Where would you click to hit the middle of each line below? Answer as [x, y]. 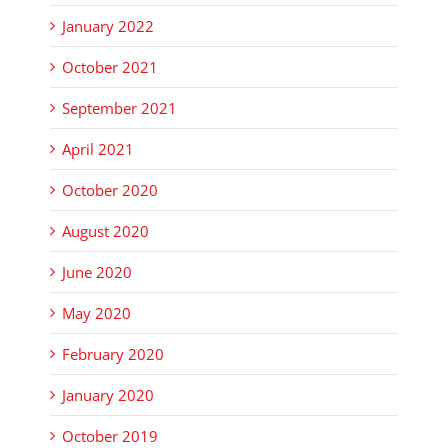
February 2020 [113, 353]
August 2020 [105, 230]
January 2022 [108, 25]
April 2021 [98, 148]
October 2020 [110, 189]
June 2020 [97, 271]
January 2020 [108, 394]
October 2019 [110, 435]
